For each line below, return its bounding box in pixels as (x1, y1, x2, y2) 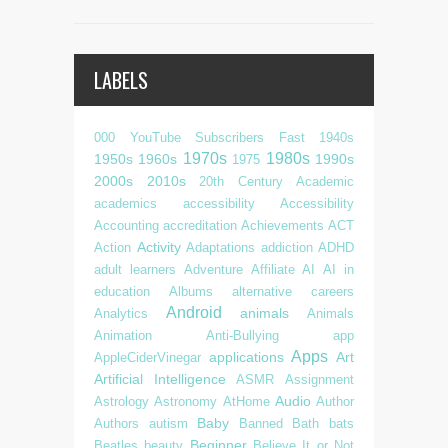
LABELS (94, 65, 148, 95)
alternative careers (232, 284, 354, 299)
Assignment (285, 372, 355, 387)
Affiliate (250, 262, 295, 277)
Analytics (94, 306, 148, 321)
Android (166, 304, 222, 321)
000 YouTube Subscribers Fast (94, 130, 305, 145)
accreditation (163, 218, 237, 233)
